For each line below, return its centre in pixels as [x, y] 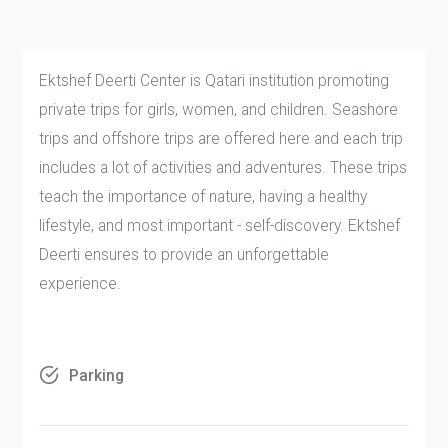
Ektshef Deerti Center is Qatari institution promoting [214, 81]
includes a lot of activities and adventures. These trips [223, 168]
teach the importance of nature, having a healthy [203, 197]
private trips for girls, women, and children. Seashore [219, 110]
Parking [97, 375]
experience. [82, 284]
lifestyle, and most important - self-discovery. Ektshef [220, 226]
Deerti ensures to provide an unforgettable [184, 255]
